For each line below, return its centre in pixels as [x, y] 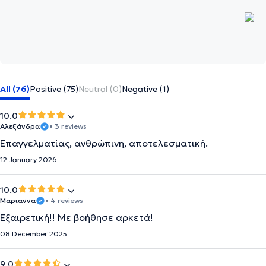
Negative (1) [145, 89]
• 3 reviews [68, 126]
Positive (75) [54, 89]
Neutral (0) [100, 89]
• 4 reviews [64, 200]
